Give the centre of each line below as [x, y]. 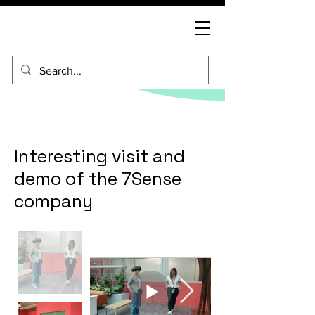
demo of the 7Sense [98, 179]
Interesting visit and [99, 156]
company [53, 201]
